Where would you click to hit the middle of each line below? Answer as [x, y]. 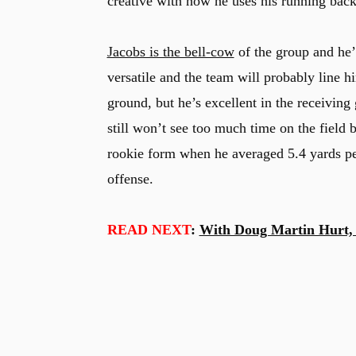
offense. [130, 178]
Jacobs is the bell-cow [170, 51]
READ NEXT [149, 229]
